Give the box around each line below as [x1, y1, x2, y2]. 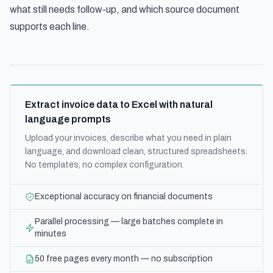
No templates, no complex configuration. [25, 160, 184, 169]
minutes [35, 229, 66, 238]
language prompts [25, 114, 111, 124]
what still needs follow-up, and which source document [10, 4, 239, 15]
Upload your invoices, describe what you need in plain [25, 133, 232, 143]
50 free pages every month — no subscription [35, 254, 213, 263]
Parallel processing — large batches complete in [35, 217, 223, 226]
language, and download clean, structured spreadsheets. [25, 147, 247, 156]
